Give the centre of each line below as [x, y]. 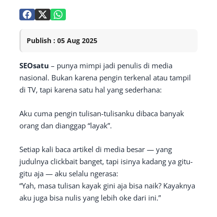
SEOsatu [34, 66]
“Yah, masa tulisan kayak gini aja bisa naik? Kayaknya [107, 186]
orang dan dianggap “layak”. [66, 126]
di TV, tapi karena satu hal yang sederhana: [91, 90]
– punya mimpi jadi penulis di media [111, 66]
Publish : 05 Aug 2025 [62, 41]
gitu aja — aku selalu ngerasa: [69, 174]
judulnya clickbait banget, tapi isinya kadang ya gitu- [106, 162]
